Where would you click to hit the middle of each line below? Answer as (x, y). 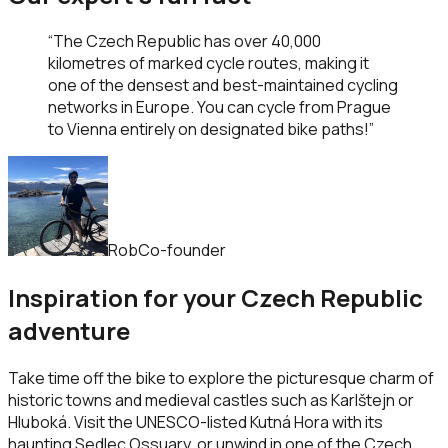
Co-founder (182, 250)
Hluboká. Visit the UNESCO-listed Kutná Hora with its (195, 422)
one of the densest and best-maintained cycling (223, 85)
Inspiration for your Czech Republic (215, 298)
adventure (69, 331)
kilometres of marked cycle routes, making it (208, 63)
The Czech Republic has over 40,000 (187, 41)
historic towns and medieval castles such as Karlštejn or (211, 400)
